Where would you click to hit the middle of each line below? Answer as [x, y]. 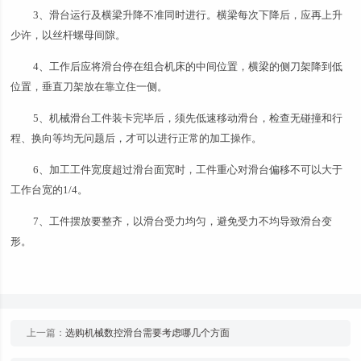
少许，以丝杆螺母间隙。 [68, 35]
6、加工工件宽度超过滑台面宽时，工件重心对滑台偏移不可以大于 [188, 170]
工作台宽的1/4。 [50, 190]
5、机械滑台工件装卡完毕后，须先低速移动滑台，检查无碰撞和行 [188, 118]
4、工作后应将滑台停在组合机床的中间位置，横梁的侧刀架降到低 [188, 66]
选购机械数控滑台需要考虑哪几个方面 [148, 332]
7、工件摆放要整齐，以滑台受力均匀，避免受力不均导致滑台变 [183, 221]
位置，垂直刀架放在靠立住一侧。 [89, 87]
